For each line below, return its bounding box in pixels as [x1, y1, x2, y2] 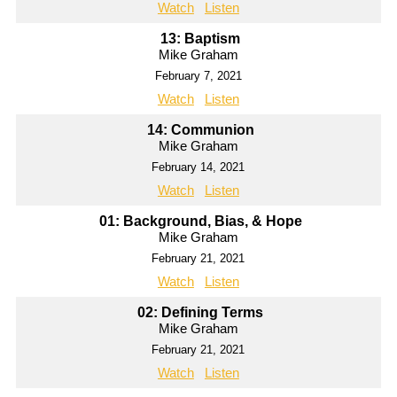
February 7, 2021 [154, 69, 242, 83]
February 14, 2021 [152, 160, 245, 175]
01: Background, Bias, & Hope [98, 214, 302, 230]
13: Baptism [160, 31, 241, 47]
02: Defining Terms [137, 305, 264, 321]
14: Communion [146, 122, 254, 138]
